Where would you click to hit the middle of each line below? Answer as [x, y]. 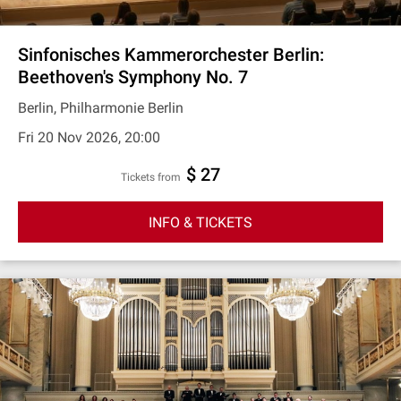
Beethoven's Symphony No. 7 [133, 77]
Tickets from [154, 177]
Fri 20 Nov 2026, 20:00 [89, 137]
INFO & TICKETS [200, 222]
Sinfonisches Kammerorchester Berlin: [171, 55]
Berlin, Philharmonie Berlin [101, 108]
